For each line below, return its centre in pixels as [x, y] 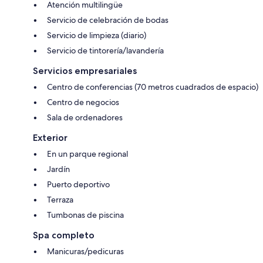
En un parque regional [87, 154]
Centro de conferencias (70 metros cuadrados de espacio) [153, 87]
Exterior [50, 137]
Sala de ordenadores [85, 117]
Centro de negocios [83, 102]
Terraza [60, 199]
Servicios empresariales [85, 70]
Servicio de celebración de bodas [108, 20]
